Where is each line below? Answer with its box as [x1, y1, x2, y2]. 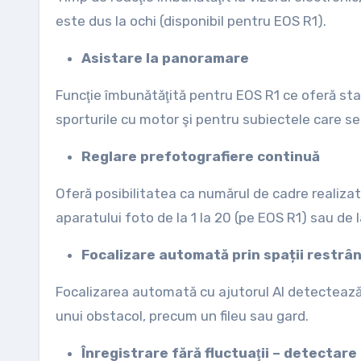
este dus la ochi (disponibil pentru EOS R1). [56, 13, 326, 29]
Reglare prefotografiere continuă [81, 148, 320, 164]
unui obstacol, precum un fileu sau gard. [56, 308, 309, 324]
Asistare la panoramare [81, 50, 249, 66]
